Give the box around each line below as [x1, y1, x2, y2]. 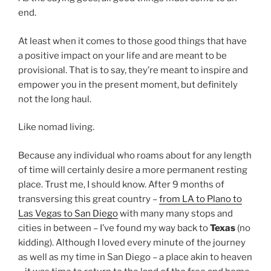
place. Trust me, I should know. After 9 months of [18, 178, 224, 190]
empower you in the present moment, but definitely [18, 79, 238, 90]
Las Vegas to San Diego [18, 207, 118, 219]
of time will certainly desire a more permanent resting [18, 164, 247, 175]
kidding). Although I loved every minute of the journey [18, 237, 246, 248]
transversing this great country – [18, 193, 159, 204]
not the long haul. [18, 93, 91, 105]
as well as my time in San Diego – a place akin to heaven [18, 251, 252, 263]
